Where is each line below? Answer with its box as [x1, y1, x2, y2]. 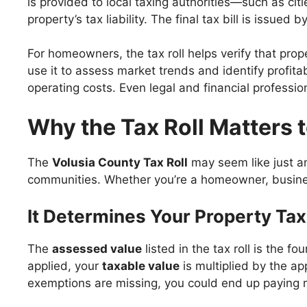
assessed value [52, 242, 142, 256]
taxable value [102, 259, 180, 273]
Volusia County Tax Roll [52, 155, 188, 169]
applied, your [27, 259, 102, 273]
